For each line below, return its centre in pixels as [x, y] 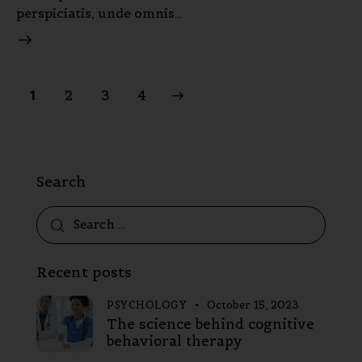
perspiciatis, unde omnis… [99, 13]
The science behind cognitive [210, 324]
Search [61, 181]
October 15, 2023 [253, 305]
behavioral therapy [175, 341]
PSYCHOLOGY [147, 305]
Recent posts [84, 271]
